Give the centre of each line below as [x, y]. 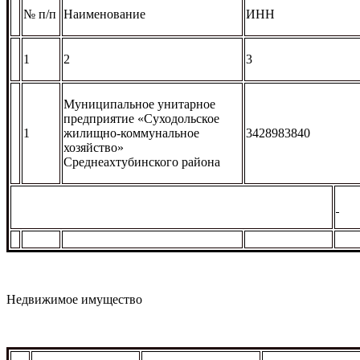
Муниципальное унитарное [139, 104]
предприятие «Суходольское [141, 118]
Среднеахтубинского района [142, 162]
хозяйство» [94, 147]
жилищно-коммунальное [131, 133]
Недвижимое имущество [74, 299]
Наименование [104, 14]
